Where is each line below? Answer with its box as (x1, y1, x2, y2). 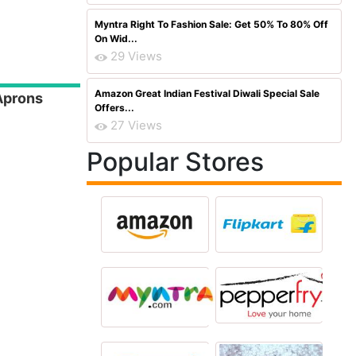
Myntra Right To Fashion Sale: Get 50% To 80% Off (95, 18, 328, 30)
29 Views (110, 48, 162, 64)
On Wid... (95, 33, 137, 44)
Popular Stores (87, 146, 264, 177)
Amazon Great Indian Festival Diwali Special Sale (95, 87, 319, 99)
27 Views (110, 118, 162, 133)
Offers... (95, 102, 134, 114)
